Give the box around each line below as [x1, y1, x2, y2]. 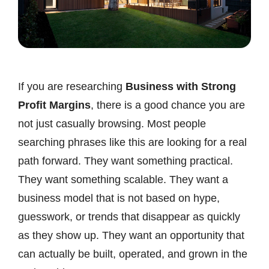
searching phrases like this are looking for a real [18, 136, 247, 148]
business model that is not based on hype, [18, 192, 220, 204]
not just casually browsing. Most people [18, 117, 206, 130]
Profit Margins [18, 98, 91, 111]
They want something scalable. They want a [18, 173, 228, 186]
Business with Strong [125, 80, 236, 92]
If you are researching [18, 80, 125, 92]
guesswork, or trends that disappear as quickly [18, 210, 240, 223]
